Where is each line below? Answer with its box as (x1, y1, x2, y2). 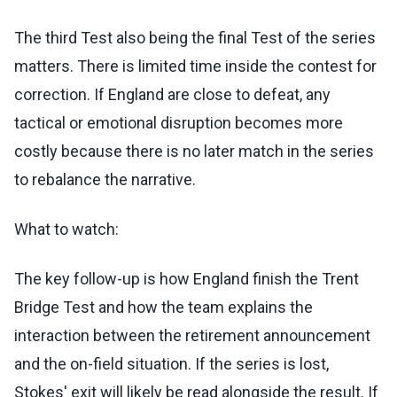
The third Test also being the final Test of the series (14, 28, 376, 48)
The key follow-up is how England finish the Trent (14, 269, 359, 289)
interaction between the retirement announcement (14, 326, 370, 346)
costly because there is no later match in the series (14, 142, 374, 161)
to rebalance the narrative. (14, 170, 196, 190)
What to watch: (14, 220, 119, 239)
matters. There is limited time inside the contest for (14, 57, 377, 76)
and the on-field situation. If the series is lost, (14, 354, 329, 374)
